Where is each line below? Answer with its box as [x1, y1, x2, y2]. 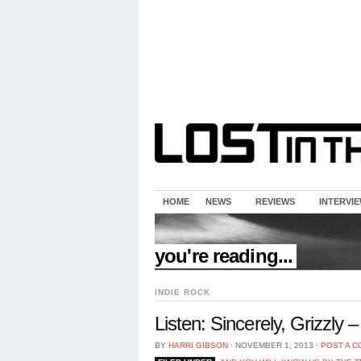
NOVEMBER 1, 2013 [233, 341, 316, 351]
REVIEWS [255, 197, 295, 206]
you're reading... [155, 245, 293, 267]
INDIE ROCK [155, 288, 210, 297]
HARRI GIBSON [168, 341, 228, 351]
